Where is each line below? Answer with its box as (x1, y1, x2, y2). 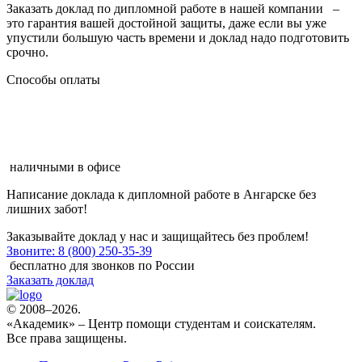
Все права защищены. (6, 331, 127, 346)
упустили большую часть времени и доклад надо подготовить (6, 31, 349, 45)
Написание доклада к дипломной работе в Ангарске (6, 187, 296, 202)
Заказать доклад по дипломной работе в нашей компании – (6, 2, 339, 16)
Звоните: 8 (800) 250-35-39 (6, 244, 152, 259)
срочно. (6, 45, 48, 60)
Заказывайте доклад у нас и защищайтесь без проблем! (6, 229, 309, 244)
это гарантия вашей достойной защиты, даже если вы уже (6, 16, 326, 31)
